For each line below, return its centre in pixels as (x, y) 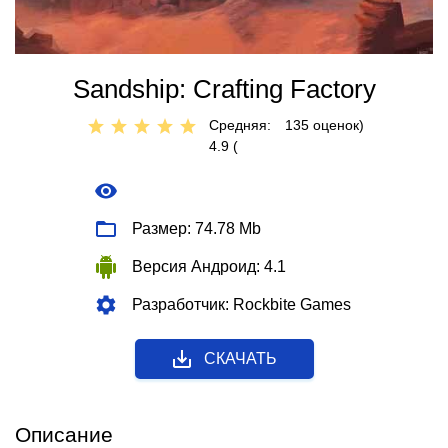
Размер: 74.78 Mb (196, 229)
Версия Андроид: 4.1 (209, 267)
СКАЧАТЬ (240, 359)
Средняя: (240, 125)
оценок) (336, 125)
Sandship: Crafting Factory (224, 89)
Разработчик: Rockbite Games (241, 305)
